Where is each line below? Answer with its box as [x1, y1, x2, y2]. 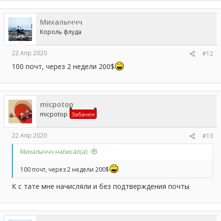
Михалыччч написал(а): [20, 147, 88, 156]
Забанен [72, 110, 95, 118]
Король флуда [40, 27, 81, 36]
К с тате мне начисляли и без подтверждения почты [12, 181, 189, 191]
